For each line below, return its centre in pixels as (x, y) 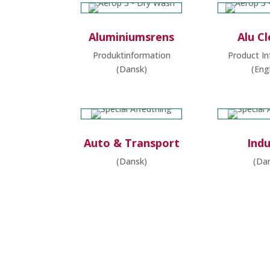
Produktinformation (131, 55)
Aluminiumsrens (132, 37)
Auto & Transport (131, 143)
